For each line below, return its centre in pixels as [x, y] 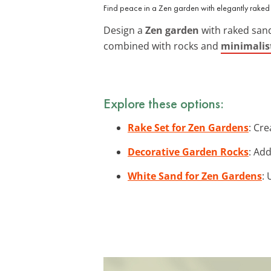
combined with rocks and [162, 46]
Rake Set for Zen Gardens [188, 127]
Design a [124, 30]
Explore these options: [164, 103]
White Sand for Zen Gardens [195, 176]
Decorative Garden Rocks [188, 152]
